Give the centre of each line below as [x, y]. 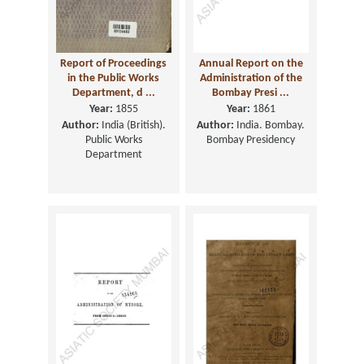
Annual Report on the [251, 64]
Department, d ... [113, 93]
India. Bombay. [269, 126]
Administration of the [251, 79]
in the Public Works [113, 79]
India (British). [132, 126]
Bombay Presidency [251, 141]
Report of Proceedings [113, 64]
